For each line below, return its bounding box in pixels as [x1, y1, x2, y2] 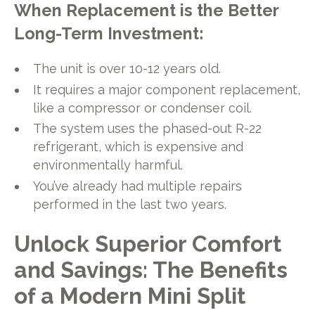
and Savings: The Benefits [13, 256, 288, 283]
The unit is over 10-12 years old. [33, 60, 221, 76]
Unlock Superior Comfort [13, 230, 282, 257]
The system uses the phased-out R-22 [33, 121, 262, 136]
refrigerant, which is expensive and [33, 139, 244, 155]
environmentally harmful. [33, 157, 184, 173]
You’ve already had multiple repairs [33, 179, 243, 194]
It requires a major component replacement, [33, 82, 301, 97]
